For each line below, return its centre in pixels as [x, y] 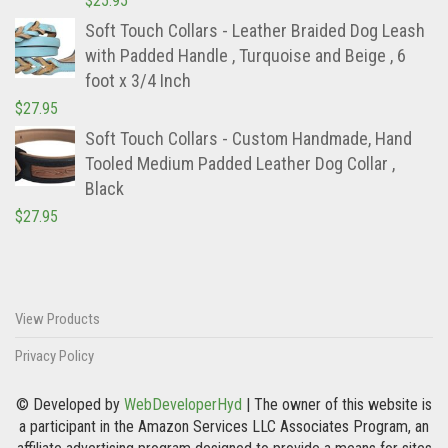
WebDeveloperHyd [183, 405]
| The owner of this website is [337, 405]
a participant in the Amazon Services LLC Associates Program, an [224, 427]
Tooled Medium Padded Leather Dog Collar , [240, 164]
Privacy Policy [54, 356]
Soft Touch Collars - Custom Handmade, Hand [248, 139]
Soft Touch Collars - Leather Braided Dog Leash [255, 31]
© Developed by [70, 405]
